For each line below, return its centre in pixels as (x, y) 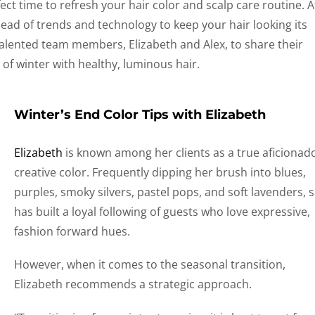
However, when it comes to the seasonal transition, (150, 265)
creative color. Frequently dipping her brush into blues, (160, 173)
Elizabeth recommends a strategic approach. (133, 284)
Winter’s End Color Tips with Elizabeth (140, 114)
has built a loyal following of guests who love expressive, (162, 212)
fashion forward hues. (72, 232)
